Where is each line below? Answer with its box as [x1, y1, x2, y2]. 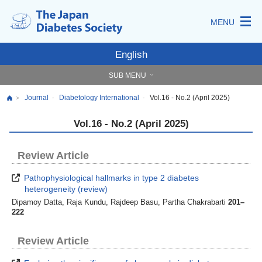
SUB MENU [109, 71, 146, 80]
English [115, 49, 147, 60]
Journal [25, 94, 49, 102]
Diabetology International [59, 94, 139, 102]
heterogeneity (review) [25, 184, 108, 194]
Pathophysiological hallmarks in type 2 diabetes [22, 173, 199, 183]
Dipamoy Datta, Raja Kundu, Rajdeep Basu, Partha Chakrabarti [12, 198, 228, 207]
